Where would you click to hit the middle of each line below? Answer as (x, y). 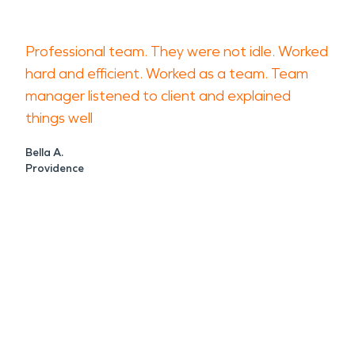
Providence (55, 168)
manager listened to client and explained (158, 96)
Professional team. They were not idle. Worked (177, 52)
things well (59, 118)
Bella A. (44, 153)
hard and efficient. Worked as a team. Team (167, 74)
